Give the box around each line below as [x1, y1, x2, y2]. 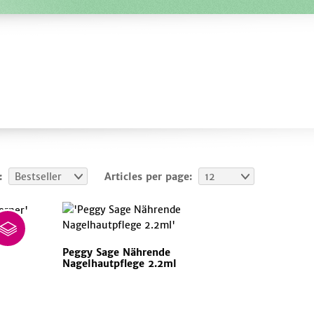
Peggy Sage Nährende [62, 246, 171, 259]
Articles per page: [104, 170, 192, 184]
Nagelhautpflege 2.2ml [62, 257, 177, 271]
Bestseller [14, 170, 62, 184]
